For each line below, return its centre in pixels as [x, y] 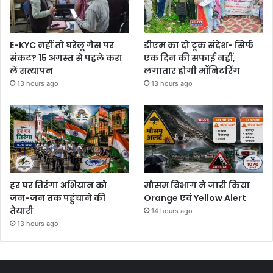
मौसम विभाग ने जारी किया [197, 185]
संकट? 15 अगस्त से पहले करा [66, 58]
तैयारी [22, 211]
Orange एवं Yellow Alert [195, 198]
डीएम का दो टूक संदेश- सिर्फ [199, 45]
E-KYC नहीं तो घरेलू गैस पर [62, 45]
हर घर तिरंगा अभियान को [58, 185]
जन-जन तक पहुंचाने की [58, 198]
